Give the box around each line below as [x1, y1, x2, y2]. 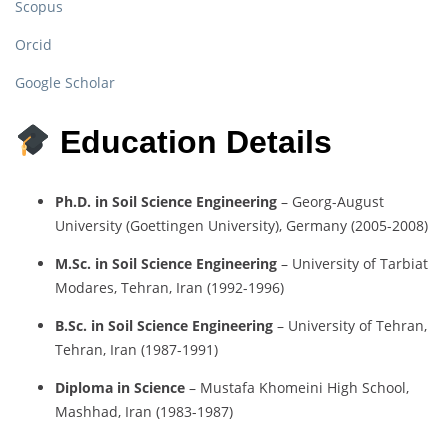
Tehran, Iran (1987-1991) [55, 339, 218, 359]
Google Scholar [15, 73, 115, 93]
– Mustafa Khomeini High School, [185, 377, 409, 397]
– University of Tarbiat [277, 253, 428, 273]
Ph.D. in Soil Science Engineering [55, 191, 277, 211]
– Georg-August [277, 191, 384, 211]
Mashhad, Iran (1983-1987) [55, 401, 233, 421]
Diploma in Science [55, 377, 185, 397]
